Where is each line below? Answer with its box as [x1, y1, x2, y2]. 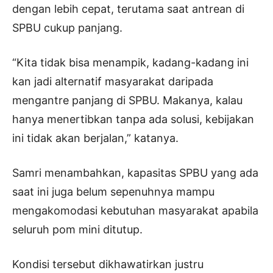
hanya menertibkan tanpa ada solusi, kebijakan [12, 112, 254, 126]
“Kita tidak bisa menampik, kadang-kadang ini [12, 55, 249, 69]
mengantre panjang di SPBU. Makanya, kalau [12, 93, 243, 107]
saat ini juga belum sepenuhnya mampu [12, 185, 214, 198]
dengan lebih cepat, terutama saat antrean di [12, 2, 244, 15]
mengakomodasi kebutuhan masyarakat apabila [12, 204, 258, 217]
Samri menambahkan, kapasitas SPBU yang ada [12, 166, 258, 179]
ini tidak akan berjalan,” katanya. [12, 131, 179, 144]
